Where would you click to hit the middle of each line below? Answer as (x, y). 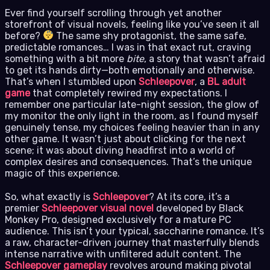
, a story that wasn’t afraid (205, 58)
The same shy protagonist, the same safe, (150, 36)
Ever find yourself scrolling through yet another (113, 13)
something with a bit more (66, 58)
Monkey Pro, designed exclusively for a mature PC (118, 219)
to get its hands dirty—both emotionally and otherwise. (130, 70)
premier (23, 208)
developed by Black (199, 208)
